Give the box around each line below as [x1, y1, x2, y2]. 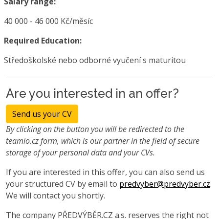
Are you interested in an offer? [6, 86, 179, 101]
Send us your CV [12, 109, 72, 120]
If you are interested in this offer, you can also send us [6, 167, 205, 178]
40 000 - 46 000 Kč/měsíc [4, 16, 93, 27]
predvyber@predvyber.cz [119, 178, 210, 190]
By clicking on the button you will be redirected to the [6, 124, 184, 135]
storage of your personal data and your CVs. [6, 147, 155, 158]
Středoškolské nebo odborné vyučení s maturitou [4, 55, 186, 66]
